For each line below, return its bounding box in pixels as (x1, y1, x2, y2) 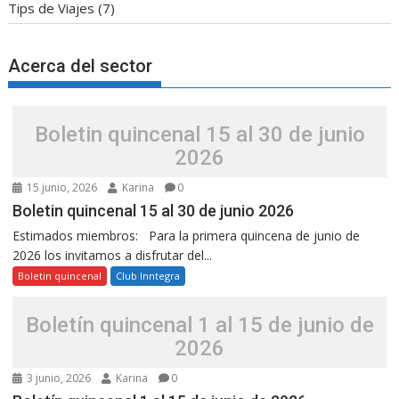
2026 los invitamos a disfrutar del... (12, 246, 213, 264)
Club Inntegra (116, 268, 181, 282)
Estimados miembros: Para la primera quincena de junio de (12, 226, 361, 244)
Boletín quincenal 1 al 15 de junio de (25, 312, 374, 338)
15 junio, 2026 (24, 179, 98, 195)
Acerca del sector (8, 54, 153, 77)
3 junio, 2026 (24, 370, 92, 386)
